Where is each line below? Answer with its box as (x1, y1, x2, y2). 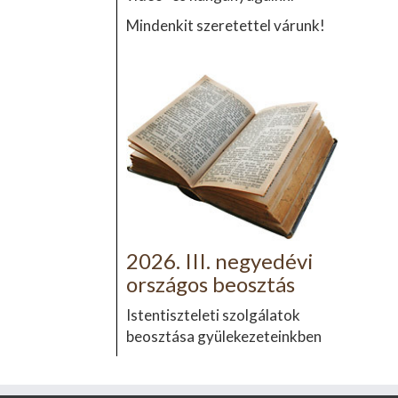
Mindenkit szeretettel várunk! (125, 16, 325, 36)
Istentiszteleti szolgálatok (125, 305, 300, 324)
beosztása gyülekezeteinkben (125, 326, 322, 346)
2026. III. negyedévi (125, 247, 314, 274)
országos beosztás (125, 270, 295, 297)
